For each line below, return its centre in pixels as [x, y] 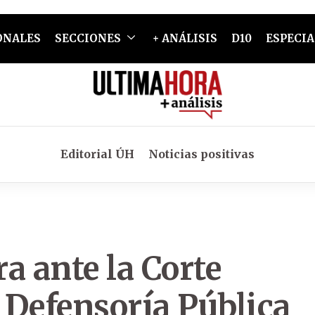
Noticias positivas [201, 154]
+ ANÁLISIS [185, 38]
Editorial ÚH [97, 154]
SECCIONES [88, 38]
